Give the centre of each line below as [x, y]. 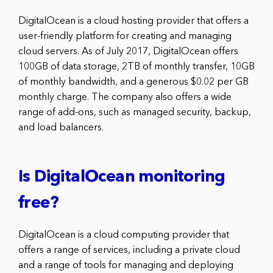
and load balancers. [61, 128]
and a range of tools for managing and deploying [126, 265]
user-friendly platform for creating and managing [125, 36]
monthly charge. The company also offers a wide [125, 97]
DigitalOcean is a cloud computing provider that [124, 235]
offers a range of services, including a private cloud [129, 250]
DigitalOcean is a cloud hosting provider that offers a [133, 21]
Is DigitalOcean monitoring [122, 177]
